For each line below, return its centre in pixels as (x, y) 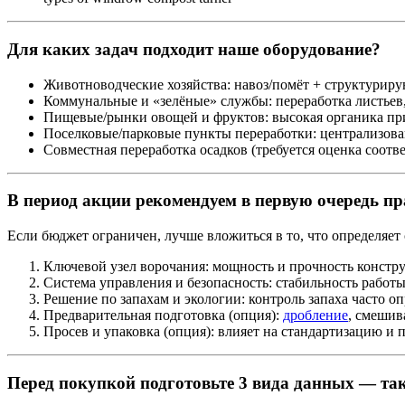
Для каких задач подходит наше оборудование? (194, 49)
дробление (316, 316)
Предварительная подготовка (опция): (163, 316)
